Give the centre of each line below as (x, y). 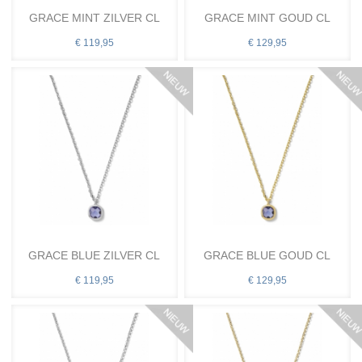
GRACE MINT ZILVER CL (94, 17)
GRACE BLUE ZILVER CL (95, 255)
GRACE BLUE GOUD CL (267, 255)
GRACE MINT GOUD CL (267, 17)
